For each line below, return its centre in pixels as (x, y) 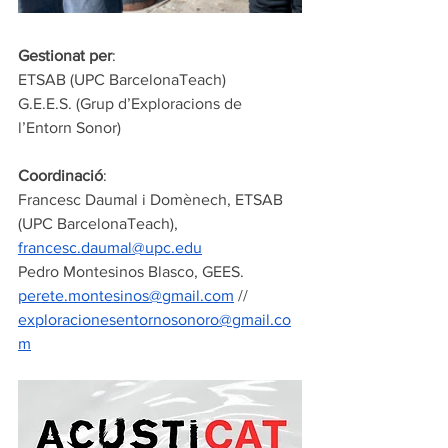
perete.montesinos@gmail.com (126, 295)
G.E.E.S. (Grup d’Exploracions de (132, 103)
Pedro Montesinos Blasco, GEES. (131, 271)
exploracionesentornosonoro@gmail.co (154, 319)
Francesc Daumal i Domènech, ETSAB (152, 199)
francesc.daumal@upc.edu (110, 247)
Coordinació (60, 175)
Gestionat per (65, 55)
